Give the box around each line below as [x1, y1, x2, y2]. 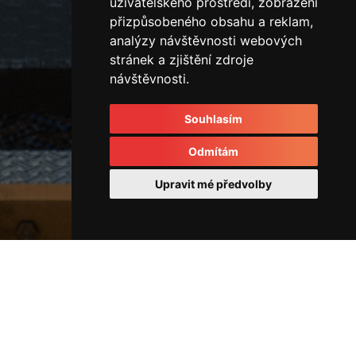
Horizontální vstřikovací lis [16, 249, 290, 294]
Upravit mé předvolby [155, 177, 273, 191]
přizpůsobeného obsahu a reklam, [109, 14, 313, 29]
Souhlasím [184, 112, 243, 126]
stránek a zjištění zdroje [109, 52, 253, 68]
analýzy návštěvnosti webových [109, 33, 302, 48]
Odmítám [188, 145, 239, 158]
